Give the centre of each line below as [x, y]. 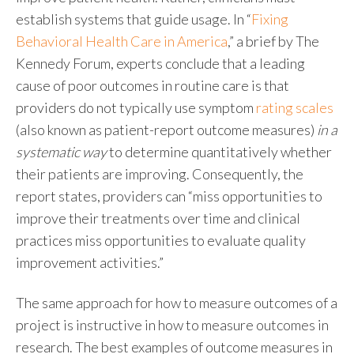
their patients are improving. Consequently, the [160, 174]
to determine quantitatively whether [219, 152]
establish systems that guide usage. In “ [134, 19]
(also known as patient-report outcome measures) [166, 130]
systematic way [61, 152]
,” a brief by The [273, 41]
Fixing [270, 19]
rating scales [295, 108]
